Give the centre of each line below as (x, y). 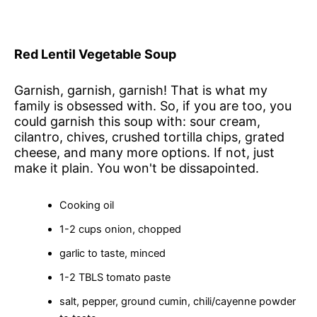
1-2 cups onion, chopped (120, 229)
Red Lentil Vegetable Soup (95, 54)
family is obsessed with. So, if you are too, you (153, 105)
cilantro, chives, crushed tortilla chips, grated (149, 137)
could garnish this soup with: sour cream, (137, 121)
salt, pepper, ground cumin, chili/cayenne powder (177, 301)
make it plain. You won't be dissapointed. (137, 168)
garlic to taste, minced (112, 253)
